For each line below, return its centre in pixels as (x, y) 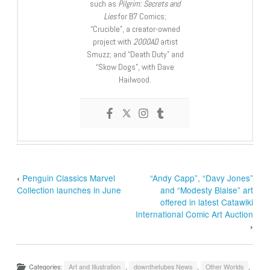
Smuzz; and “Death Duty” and (135, 54)
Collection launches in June (69, 190)
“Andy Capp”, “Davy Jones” (201, 177)
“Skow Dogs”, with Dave (135, 67)
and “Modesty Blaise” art (206, 190)
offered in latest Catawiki (206, 202)
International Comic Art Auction (194, 214)
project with (113, 41)
